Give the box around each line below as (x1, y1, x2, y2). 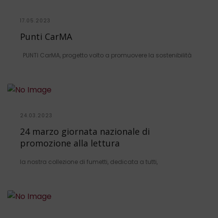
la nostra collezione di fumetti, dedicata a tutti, (20, 158, 158, 166)
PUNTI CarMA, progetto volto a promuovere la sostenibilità (20, 51, 192, 60)
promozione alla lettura (20, 137, 120, 149)
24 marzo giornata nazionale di (20, 126, 150, 138)
